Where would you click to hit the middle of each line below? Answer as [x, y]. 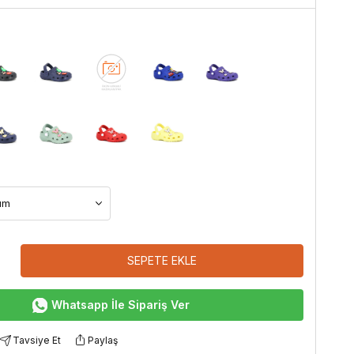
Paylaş [103, 340]
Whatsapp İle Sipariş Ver [120, 305]
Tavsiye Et [37, 340]
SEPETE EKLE [162, 261]
